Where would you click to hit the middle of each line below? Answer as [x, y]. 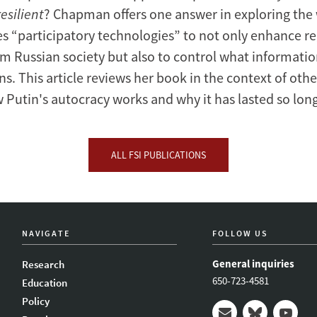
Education [45, 283]
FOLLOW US [241, 233]
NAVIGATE [46, 233]
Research [44, 264]
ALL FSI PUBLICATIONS [158, 155]
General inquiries [254, 264]
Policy [36, 301]
